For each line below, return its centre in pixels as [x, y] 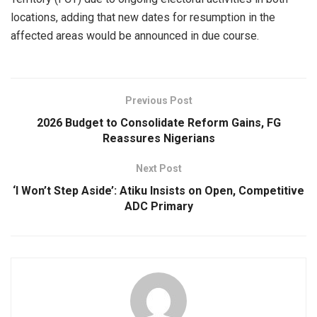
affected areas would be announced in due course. [135, 35]
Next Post [158, 168]
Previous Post [158, 100]
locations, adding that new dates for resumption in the [143, 17]
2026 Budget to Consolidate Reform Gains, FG [158, 122]
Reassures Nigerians [158, 138]
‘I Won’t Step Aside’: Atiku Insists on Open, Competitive [158, 190]
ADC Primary [158, 206]
